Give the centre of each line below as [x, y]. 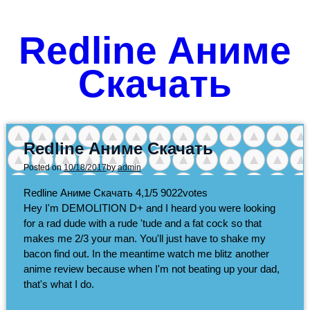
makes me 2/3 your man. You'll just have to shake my [144, 238]
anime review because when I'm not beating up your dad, [151, 268]
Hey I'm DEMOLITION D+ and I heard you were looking [149, 208]
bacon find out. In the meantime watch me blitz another [146, 253]
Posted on [43, 167]
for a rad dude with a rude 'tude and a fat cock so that [142, 223]
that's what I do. [58, 284]
